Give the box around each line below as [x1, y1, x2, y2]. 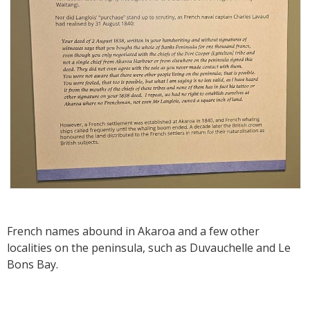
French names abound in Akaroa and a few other [7, 223, 259, 239]
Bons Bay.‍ [7, 256, 58, 272]
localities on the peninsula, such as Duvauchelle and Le [7, 239, 291, 255]
